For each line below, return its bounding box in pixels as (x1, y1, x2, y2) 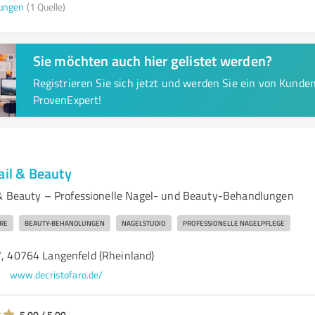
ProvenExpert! (32, 92, 102, 108)
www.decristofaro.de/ (9, 268, 103, 281)
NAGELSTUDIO (121, 218, 166, 228)
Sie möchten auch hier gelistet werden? (32, 51, 273, 70)
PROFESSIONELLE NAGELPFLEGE (182, 218, 285, 228)
